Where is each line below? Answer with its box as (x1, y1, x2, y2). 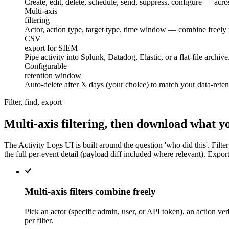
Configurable (25, 61, 67, 71)
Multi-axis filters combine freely (25, 186, 156, 197)
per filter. (25, 216, 53, 225)
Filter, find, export (4, 97, 62, 106)
